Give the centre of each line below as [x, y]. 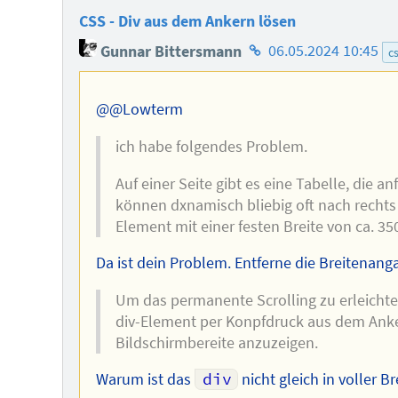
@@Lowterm [139, 110]
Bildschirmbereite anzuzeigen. [217, 342]
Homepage [281, 46]
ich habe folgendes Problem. [212, 147]
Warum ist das [145, 380]
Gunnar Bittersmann [169, 51]
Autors [266, 96]
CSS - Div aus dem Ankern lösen [187, 22]
